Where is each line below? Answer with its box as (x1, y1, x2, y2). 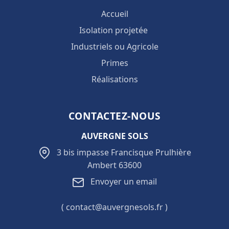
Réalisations (91, 73, 138, 85)
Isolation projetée (79, 24, 148, 36)
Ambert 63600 (87, 159, 142, 171)
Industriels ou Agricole (71, 40, 158, 52)
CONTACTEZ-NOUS (68, 108, 161, 123)
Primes (101, 57, 128, 68)
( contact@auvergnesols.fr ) (61, 201, 168, 213)
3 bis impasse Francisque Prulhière (54, 146, 191, 158)
